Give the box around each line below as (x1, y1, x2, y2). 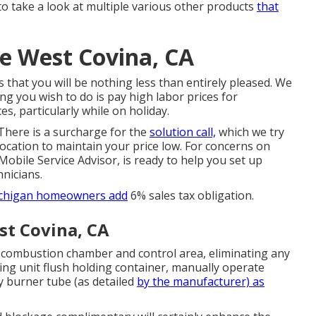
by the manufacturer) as (137, 274, 265, 290)
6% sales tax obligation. (128, 188, 254, 204)
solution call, (150, 124, 216, 140)
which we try (216, 124, 284, 140)
